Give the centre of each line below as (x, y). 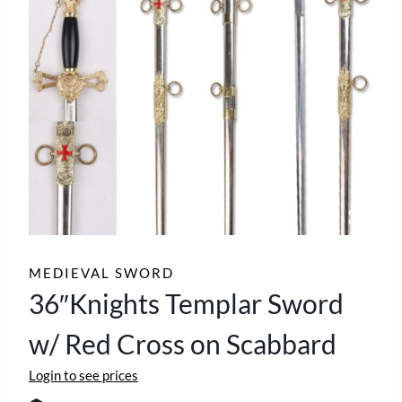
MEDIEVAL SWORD (101, 273)
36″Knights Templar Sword (186, 304)
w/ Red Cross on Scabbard (183, 344)
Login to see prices (83, 376)
